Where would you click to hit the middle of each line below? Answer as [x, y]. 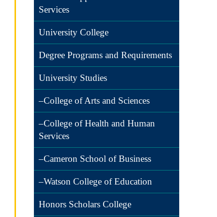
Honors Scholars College [85, 204]
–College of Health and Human [97, 123]
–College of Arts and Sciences [94, 101]
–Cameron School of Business [95, 159]
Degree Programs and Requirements [105, 55]
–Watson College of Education [95, 181]
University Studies [73, 78]
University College [74, 32]
